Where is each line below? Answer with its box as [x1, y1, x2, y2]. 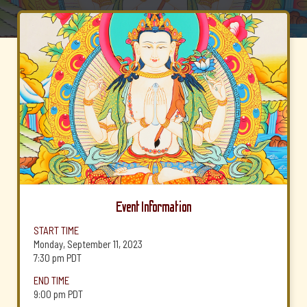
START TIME [34, 224, 79, 236]
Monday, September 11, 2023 [34, 238, 143, 250]
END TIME [34, 274, 69, 286]
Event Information [115, 199, 192, 215]
